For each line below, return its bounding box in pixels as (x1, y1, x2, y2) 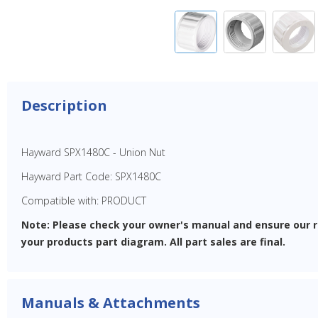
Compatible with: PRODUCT (21, 193, 146, 207)
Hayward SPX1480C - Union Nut (21, 145, 165, 159)
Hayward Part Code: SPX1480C (21, 169, 161, 183)
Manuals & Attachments (21, 292, 200, 312)
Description (21, 95, 107, 115)
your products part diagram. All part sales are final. (21, 234, 285, 248)
